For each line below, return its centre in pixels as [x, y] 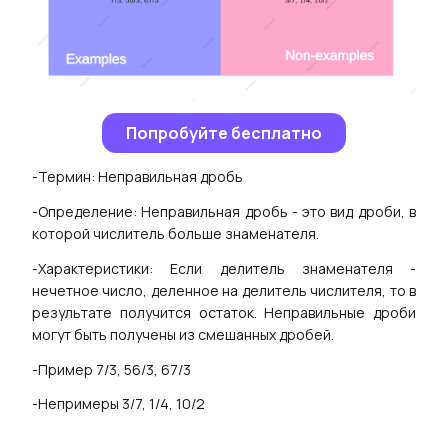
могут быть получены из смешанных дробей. [183, 334]
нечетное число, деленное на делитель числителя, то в [224, 290]
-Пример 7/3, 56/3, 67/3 [111, 369]
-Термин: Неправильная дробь [137, 177]
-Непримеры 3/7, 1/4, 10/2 [118, 404]
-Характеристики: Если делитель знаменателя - [224, 268]
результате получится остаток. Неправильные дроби [224, 312]
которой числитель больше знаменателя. [175, 233]
